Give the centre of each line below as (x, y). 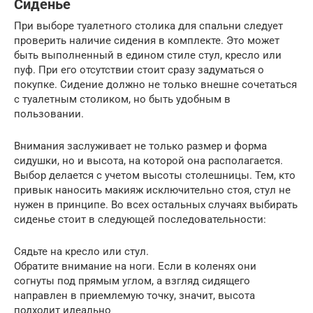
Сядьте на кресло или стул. (81, 252)
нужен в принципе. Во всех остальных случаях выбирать (156, 205)
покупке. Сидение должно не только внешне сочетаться (155, 85)
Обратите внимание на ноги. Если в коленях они (135, 266)
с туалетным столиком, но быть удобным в (122, 99)
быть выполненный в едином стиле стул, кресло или (148, 55)
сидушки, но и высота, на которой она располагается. (148, 161)
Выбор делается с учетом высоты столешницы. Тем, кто (155, 175)
